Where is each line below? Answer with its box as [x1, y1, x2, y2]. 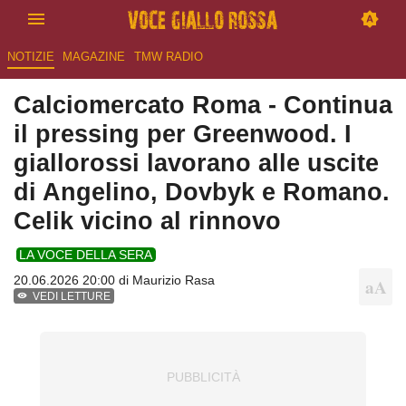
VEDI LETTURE [33, 290, 111, 304]
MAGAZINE [63, 50, 126, 64]
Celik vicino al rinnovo [14, 207, 281, 236]
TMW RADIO [133, 50, 203, 64]
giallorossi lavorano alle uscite [14, 149, 379, 178]
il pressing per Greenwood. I [14, 120, 352, 149]
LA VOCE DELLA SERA [19, 246, 153, 262]
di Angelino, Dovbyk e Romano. [14, 178, 390, 207]
